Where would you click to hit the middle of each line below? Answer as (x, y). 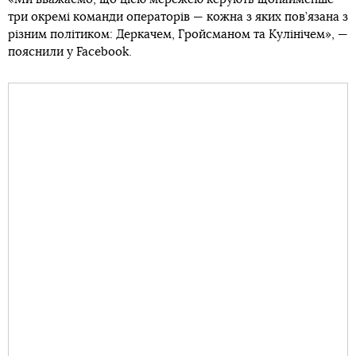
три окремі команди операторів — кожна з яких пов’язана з (178, 17)
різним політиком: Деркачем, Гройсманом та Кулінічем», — (178, 34)
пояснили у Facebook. (70, 52)
